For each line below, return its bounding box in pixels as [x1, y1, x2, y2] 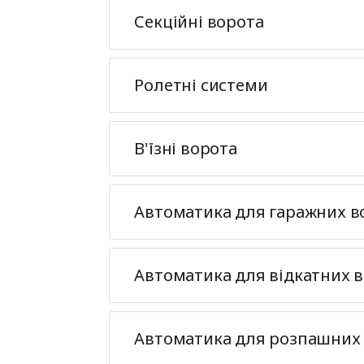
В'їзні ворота [134, 137, 237, 159]
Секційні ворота [134, 11, 264, 32]
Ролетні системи [134, 74, 268, 96]
